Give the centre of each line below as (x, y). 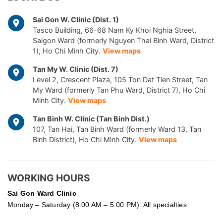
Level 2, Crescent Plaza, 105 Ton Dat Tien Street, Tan (120, 79)
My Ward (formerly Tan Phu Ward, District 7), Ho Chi (119, 90)
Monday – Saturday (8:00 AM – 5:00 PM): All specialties (97, 204)
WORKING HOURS (49, 178)
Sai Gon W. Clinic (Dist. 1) (76, 19)
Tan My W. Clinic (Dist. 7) (76, 69)
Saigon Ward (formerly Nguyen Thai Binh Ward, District (123, 40)
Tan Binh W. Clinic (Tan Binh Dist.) (91, 118)
